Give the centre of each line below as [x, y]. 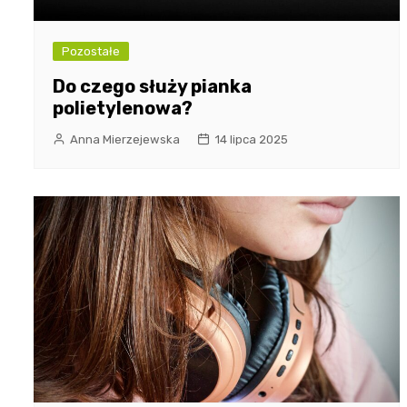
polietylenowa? [123, 108]
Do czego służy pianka [152, 86]
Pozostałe [91, 51]
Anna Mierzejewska [125, 139]
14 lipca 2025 [251, 139]
